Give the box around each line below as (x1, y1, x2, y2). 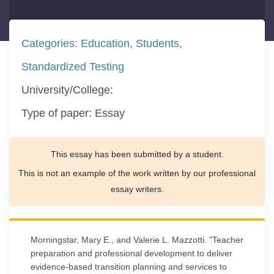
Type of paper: (21, 107, 95, 119)
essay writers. (110, 184, 164, 194)
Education (81, 37, 130, 50)
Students (136, 37, 179, 50)
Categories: (21, 37, 81, 50)
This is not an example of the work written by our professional (18, 168, 256, 178)
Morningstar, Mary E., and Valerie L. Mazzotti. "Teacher (31, 235, 243, 245)
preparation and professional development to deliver (31, 248, 232, 258)
